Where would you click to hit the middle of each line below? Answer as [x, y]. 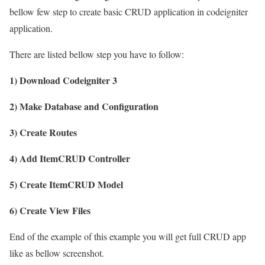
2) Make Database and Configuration [84, 106]
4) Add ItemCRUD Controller [70, 158]
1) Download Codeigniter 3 [63, 80]
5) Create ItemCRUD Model [66, 184]
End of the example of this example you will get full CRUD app [128, 236]
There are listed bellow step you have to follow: [97, 54]
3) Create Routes [43, 132]
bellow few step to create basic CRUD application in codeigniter [129, 11]
